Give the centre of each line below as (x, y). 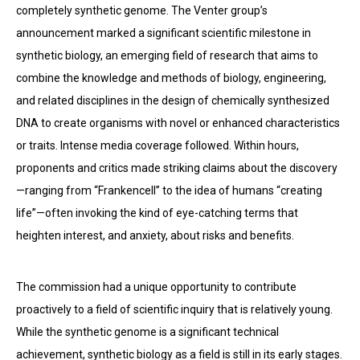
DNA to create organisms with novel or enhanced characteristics (178, 123)
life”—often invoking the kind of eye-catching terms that (157, 213)
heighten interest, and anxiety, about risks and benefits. (155, 235)
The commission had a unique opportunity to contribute (156, 287)
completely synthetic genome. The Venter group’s (142, 10)
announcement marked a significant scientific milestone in (164, 33)
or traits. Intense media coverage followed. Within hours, (157, 145)
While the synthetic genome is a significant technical (147, 332)
